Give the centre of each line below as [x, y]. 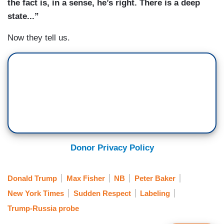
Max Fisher [85, 178]
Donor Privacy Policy [112, 148]
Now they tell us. [39, 38]
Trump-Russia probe [43, 208]
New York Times [36, 193]
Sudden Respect [102, 193]
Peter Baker [155, 178]
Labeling [155, 193]
